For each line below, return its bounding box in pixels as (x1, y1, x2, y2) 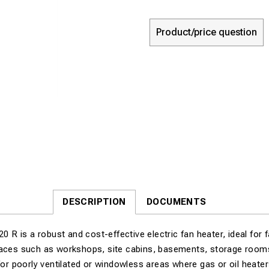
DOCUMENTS (147, 196, 207, 207)
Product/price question (156, 26, 257, 38)
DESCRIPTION (62, 196, 126, 207)
